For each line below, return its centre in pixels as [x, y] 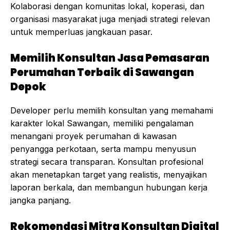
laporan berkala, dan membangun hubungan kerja [109, 188]
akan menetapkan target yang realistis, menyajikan [109, 175]
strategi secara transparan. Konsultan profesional [107, 162]
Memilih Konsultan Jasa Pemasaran [110, 58]
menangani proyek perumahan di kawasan [93, 136]
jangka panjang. [41, 200]
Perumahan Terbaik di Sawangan [102, 73]
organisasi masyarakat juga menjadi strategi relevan [110, 19]
